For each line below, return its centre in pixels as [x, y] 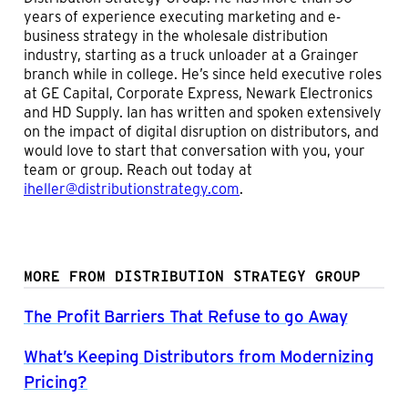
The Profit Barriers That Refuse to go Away [186, 315]
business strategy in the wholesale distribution [176, 35]
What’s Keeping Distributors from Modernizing [199, 355]
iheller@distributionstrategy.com [132, 188]
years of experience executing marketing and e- [182, 15]
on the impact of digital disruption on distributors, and [201, 130]
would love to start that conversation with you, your [194, 149]
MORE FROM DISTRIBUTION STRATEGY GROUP [192, 277]
